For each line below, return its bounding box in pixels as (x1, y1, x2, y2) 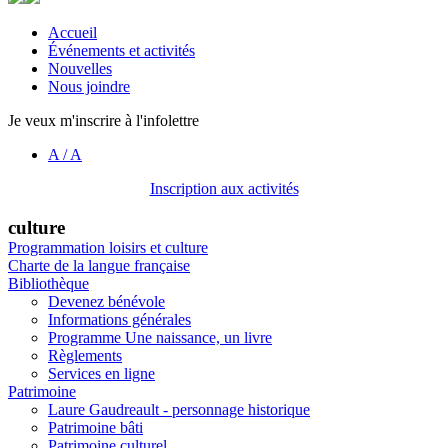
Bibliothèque (8, 274, 89, 292)
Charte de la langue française (8, 256, 190, 274)
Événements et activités (48, 42, 195, 59)
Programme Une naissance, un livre (48, 328, 272, 346)
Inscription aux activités (149, 180, 299, 197)
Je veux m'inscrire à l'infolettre (8, 112, 199, 129)
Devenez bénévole (48, 292, 165, 310)
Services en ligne (48, 364, 155, 382)
